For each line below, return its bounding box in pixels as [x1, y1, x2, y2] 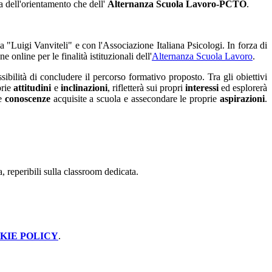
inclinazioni [58, 83, 107, 93]
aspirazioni [220, 93, 265, 104]
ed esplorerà [218, 83, 268, 93]
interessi [185, 83, 219, 93]
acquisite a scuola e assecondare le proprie [50, 93, 220, 104]
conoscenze [4, 93, 50, 104]
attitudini [11, 83, 52, 93]
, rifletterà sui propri [107, 83, 185, 93]
